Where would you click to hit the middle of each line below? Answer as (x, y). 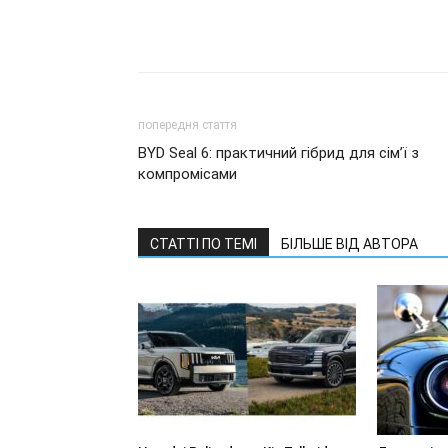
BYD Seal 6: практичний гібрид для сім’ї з (278, 153)
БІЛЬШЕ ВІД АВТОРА (349, 244)
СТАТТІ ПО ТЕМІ (203, 244)
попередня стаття (187, 125)
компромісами (187, 174)
